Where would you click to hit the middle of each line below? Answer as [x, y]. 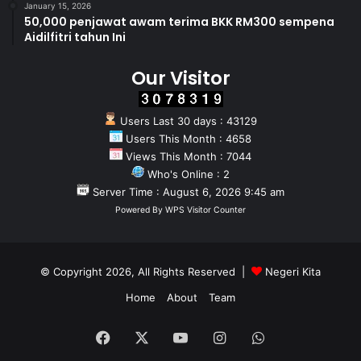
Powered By [140, 210]
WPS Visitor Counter [205, 210]
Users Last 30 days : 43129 [187, 121]
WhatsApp [299, 338]
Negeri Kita [293, 272]
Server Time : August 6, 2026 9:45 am [187, 192]
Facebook [144, 338]
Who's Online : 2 [187, 174]
